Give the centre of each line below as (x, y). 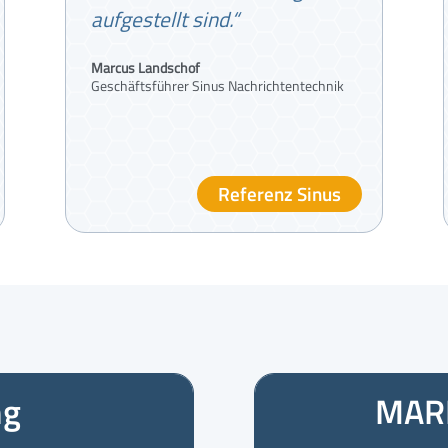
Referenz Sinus (280, 193)
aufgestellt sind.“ (164, 18)
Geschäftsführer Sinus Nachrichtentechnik (217, 85)
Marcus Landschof (145, 67)
